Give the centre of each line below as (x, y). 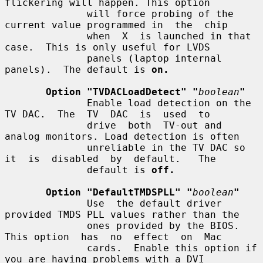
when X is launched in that (46, 36)
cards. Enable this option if (46, 248)
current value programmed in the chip (116, 25)
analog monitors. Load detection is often (122, 136)
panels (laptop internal (46, 58)
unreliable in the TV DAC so (46, 147)
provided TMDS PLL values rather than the (122, 214)
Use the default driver (46, 203)
